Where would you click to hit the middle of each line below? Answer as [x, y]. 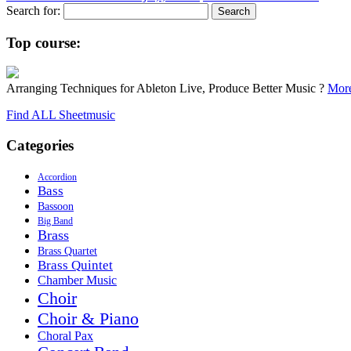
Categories [40, 146]
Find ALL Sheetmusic [61, 115]
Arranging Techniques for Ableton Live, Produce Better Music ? [167, 89]
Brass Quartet [67, 251]
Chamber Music [77, 280]
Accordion [57, 177]
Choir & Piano [88, 318]
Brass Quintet [75, 265]
